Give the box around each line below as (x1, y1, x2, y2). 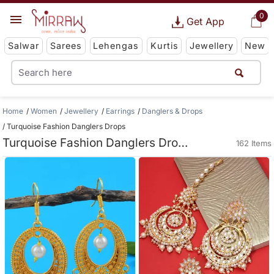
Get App (186, 15, 224, 28)
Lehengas (93, 40, 139, 51)
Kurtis (150, 40, 179, 51)
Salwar (7, 40, 39, 51)
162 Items (235, 138, 272, 148)
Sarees (50, 40, 83, 51)
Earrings (106, 106, 135, 116)
